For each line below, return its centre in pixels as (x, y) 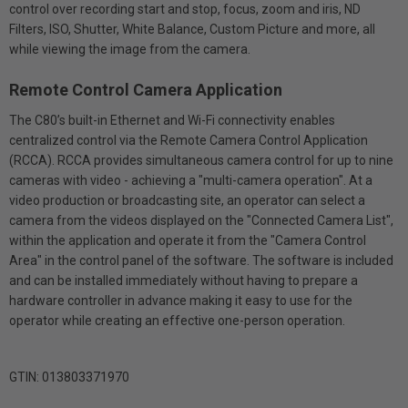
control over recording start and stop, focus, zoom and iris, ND (185, 9)
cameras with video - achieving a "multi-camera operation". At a (191, 180)
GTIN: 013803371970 (69, 377)
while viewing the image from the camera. (130, 49)
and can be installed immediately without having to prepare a (184, 280)
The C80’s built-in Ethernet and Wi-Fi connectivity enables (172, 120)
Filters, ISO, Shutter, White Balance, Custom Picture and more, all (192, 29)
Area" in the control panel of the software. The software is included (201, 260)
